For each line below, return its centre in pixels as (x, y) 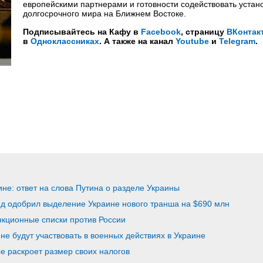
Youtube (192, 41)
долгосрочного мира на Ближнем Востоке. (104, 14)
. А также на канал (137, 41)
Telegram (237, 41)
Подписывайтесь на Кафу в (82, 32)
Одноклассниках (65, 41)
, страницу (204, 32)
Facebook (161, 32)
